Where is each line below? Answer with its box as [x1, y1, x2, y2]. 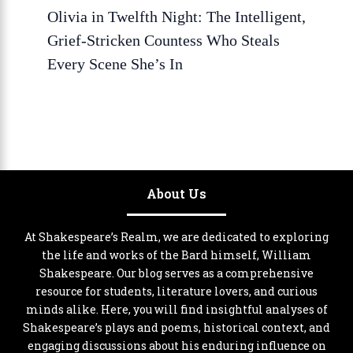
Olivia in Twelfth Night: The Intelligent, [47, 8, 306, 26]
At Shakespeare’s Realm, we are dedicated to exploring [24, 229, 329, 244]
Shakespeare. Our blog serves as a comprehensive [39, 265, 314, 281]
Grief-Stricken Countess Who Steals [47, 32, 280, 50]
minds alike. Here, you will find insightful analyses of [25, 301, 328, 317]
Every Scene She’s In [47, 55, 183, 73]
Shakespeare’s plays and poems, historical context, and [23, 319, 330, 335]
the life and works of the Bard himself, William [42, 247, 311, 262]
